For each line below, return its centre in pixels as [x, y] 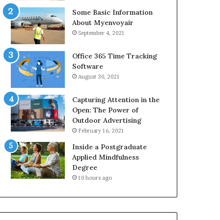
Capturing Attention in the [116, 100]
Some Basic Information [113, 12]
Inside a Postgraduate [110, 147]
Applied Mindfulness [106, 157]
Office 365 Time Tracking [115, 56]
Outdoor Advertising [107, 120]
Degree [85, 167]
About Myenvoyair [103, 23]
